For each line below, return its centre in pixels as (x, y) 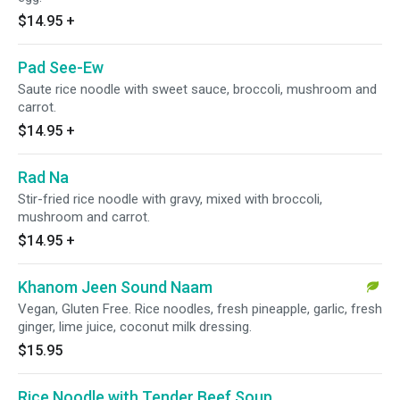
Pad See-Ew (61, 67)
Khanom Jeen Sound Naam (115, 287)
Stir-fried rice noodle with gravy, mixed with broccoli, (170, 199)
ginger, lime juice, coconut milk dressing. (135, 327)
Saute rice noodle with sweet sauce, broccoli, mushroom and (197, 89)
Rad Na (43, 177)
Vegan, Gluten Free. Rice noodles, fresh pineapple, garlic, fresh (200, 309)
